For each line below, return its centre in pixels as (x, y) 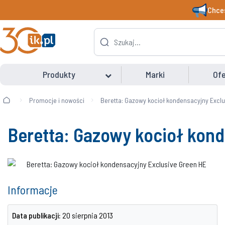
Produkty (59, 74)
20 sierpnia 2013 (88, 215)
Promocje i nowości (57, 100)
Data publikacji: (36, 215)
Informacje (33, 190)
